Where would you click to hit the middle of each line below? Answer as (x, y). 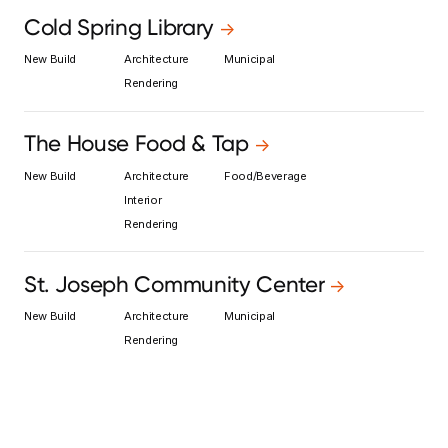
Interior (142, 199)
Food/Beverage (265, 175)
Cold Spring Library (119, 27)
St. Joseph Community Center (174, 284)
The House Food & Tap (136, 144)
